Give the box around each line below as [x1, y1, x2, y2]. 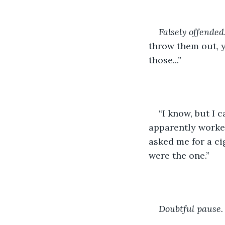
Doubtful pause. [159, 202, 223, 214]
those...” [149, 54, 181, 66]
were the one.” [149, 149, 209, 161]
